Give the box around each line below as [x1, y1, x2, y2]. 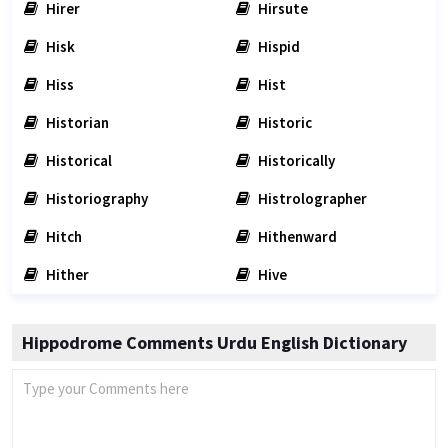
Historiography [43, 189, 148, 208]
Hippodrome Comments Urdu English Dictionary [22, 331, 407, 354]
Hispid [255, 37, 300, 56]
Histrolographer [255, 189, 367, 208]
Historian [43, 113, 109, 132]
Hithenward [255, 227, 337, 246]
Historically [255, 151, 335, 170]
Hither [43, 265, 89, 284]
